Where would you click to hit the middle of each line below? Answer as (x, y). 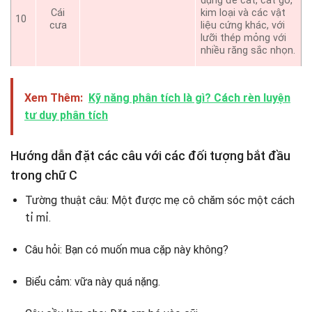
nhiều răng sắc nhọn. (248, 50)
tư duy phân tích (66, 116)
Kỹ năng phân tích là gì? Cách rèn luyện (189, 98)
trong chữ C (44, 175)
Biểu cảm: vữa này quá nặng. (92, 281)
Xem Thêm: (54, 98)
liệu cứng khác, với (243, 25)
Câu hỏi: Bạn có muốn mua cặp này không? (126, 250)
